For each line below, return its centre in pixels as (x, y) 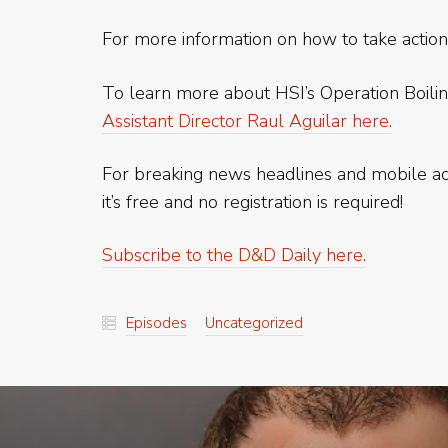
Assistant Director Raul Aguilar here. (247, 120)
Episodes (156, 322)
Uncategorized (254, 322)
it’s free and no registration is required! (252, 201)
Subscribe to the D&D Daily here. (234, 254)
